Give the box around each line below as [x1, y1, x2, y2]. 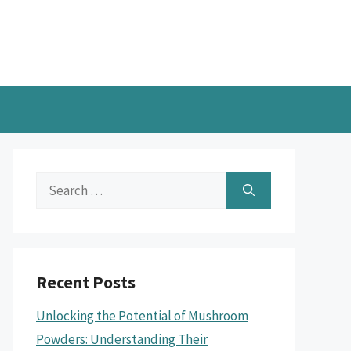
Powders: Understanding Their [36, 331, 208, 348]
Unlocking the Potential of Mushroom [36, 307, 248, 324]
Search [35, 175, 74, 192]
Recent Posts [36, 271, 136, 293]
